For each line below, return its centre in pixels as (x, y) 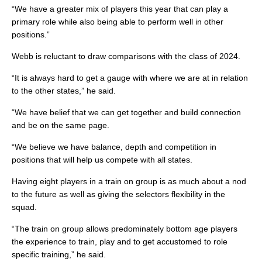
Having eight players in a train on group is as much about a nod (129, 182)
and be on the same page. (61, 125)
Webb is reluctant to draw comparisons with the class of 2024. (126, 56)
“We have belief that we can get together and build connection (126, 113)
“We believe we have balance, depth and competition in (114, 147)
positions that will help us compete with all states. (102, 160)
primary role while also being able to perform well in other (118, 22)
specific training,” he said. (59, 255)
